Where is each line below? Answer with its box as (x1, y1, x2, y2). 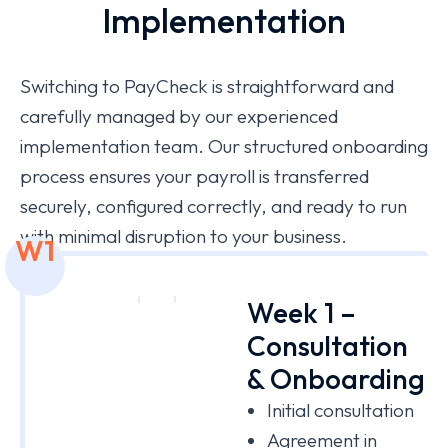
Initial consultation (266, 397, 414, 422)
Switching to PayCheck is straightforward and (20, 73, 394, 98)
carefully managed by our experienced (20, 103, 338, 128)
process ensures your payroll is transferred (20, 163, 369, 188)
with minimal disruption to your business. (20, 223, 347, 248)
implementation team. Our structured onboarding (20, 133, 428, 158)
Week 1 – (246, 294, 356, 330)
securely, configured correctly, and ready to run (20, 193, 407, 218)
